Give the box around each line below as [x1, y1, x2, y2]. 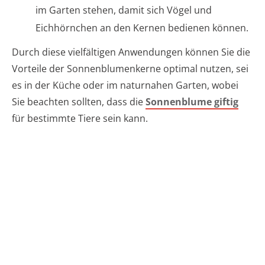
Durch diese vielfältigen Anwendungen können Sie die [12, 45, 250, 59]
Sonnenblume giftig [146, 95, 238, 108]
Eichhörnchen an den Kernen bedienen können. [35, 21, 248, 34]
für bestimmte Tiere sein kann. [12, 111, 148, 125]
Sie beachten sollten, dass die [12, 95, 146, 108]
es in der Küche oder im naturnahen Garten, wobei [12, 78, 238, 92]
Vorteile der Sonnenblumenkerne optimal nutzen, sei [12, 62, 248, 75]
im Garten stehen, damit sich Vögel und [35, 3, 212, 17]
